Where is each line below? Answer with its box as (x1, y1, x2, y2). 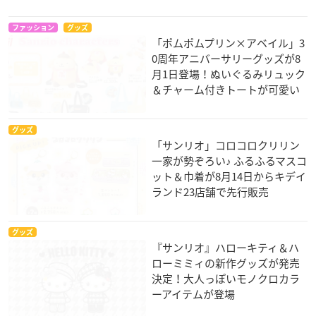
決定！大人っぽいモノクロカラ (152, 271, 300, 287)
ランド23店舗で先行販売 (152, 184, 269, 200)
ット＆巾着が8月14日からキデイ (152, 169, 307, 185)
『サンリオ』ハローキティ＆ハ (152, 240, 300, 256)
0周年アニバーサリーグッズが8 (152, 51, 301, 67)
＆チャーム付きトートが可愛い (152, 82, 300, 98)
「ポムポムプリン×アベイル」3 (152, 35, 305, 51)
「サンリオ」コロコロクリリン (152, 138, 300, 154)
